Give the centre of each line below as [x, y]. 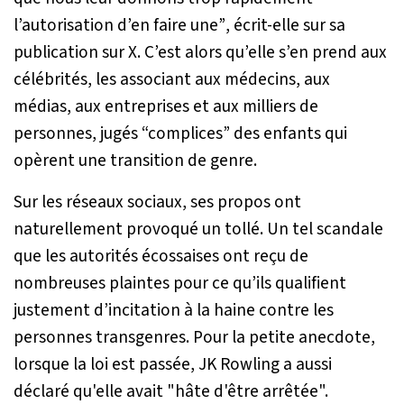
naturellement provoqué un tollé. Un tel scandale [198, 229]
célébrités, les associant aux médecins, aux [172, 79]
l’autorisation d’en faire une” [119, 25]
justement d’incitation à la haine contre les [174, 310]
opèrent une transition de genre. [135, 160]
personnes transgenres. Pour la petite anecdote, [194, 337]
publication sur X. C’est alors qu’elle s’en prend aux [200, 52]
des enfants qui [289, 133]
